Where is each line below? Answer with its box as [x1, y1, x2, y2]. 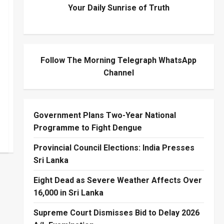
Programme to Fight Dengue [33, 122, 142, 132]
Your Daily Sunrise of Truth [67, 2, 169, 12]
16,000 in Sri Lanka [33, 187, 103, 197]
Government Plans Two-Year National [33, 110, 176, 120]
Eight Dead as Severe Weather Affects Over [33, 175, 202, 185]
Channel [103, 67, 134, 77]
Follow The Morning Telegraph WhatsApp [40, 55, 197, 65]
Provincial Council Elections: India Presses [33, 142, 194, 152]
